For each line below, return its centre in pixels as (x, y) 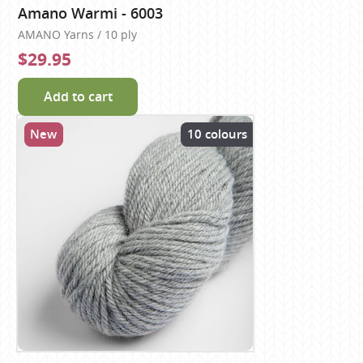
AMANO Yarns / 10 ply (78, 34)
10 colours (217, 135)
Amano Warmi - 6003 (91, 13)
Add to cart (78, 97)
